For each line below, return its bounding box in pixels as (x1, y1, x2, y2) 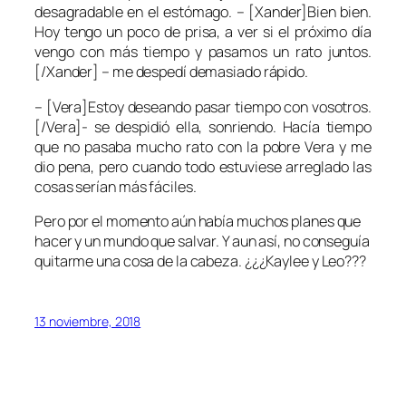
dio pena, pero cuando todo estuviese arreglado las (34, 156, 372, 177)
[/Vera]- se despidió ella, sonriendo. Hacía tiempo (34, 116, 372, 137)
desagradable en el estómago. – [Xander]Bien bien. (34, 2, 372, 23)
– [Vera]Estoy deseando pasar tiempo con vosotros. (34, 96, 372, 117)
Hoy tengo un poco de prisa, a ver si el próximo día (34, 22, 372, 43)
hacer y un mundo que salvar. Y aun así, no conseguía (34, 230, 370, 251)
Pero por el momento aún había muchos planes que (34, 210, 362, 231)
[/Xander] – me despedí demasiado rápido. (34, 62, 308, 82)
